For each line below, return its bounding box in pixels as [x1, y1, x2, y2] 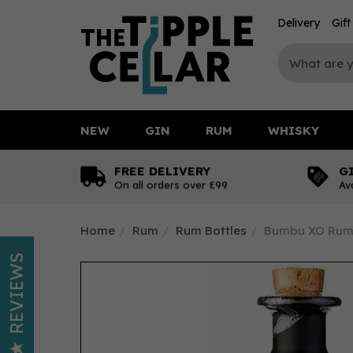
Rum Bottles [176, 223, 247, 238]
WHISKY [268, 122, 319, 138]
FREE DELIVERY [114, 163, 210, 178]
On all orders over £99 [114, 178, 228, 191]
